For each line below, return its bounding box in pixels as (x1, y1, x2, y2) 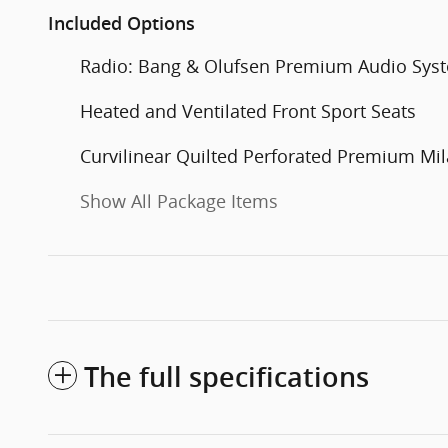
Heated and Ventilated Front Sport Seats (80, 99, 416, 124)
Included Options (48, 13, 195, 35)
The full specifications (84, 362, 369, 394)
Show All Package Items (80, 189, 278, 214)
